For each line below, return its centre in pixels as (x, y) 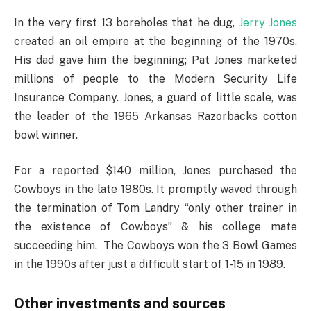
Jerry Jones (268, 22)
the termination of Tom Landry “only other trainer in (155, 208)
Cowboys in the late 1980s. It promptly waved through (155, 190)
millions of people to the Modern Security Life (155, 78)
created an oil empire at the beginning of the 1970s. (155, 41)
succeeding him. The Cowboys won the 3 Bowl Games (155, 246)
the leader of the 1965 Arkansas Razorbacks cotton (155, 116)
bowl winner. (46, 135)
